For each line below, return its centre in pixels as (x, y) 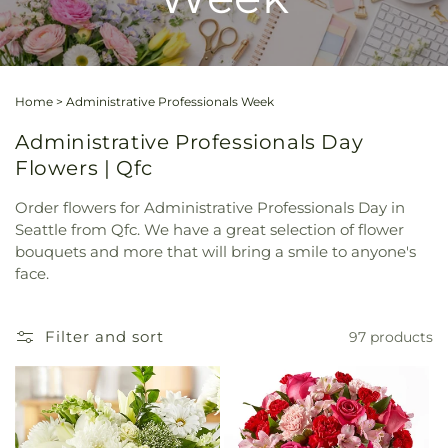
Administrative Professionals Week (170, 102)
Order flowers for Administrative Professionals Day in (210, 208)
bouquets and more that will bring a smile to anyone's (215, 252)
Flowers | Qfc (84, 167)
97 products (391, 336)
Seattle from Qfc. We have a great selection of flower (209, 230)
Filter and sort (104, 337)
